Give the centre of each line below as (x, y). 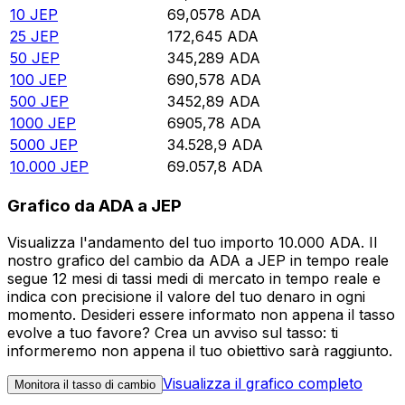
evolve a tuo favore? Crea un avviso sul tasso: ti (173, 332)
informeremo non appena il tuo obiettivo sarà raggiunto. (200, 350)
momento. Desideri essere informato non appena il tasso (201, 314)
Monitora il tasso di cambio (85, 384)
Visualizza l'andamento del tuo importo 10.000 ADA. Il (192, 242)
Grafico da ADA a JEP (94, 206)
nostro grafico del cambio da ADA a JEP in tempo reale (198, 260)
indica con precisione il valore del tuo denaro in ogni (186, 296)
